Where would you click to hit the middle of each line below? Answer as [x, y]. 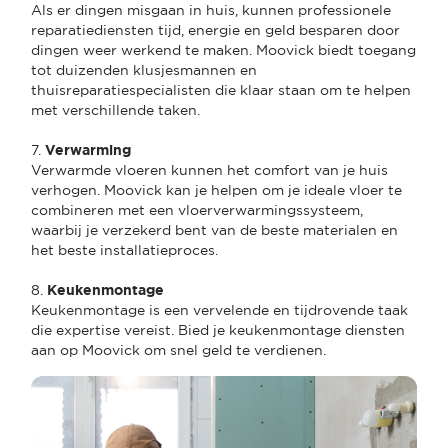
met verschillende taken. [115, 109]
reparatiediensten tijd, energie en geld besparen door [215, 29]
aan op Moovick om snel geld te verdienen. [178, 349]
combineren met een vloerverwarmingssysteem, [197, 209]
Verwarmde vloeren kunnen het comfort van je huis [209, 169]
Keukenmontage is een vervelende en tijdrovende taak [219, 309]
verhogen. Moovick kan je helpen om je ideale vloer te [216, 189]
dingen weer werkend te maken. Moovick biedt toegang [223, 49]
